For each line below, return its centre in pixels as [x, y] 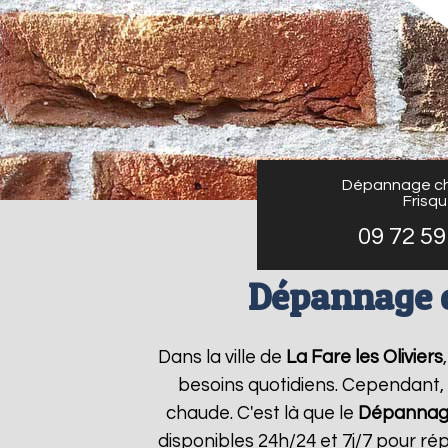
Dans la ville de [222, 357]
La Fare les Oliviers [364, 357]
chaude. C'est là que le [262, 413]
